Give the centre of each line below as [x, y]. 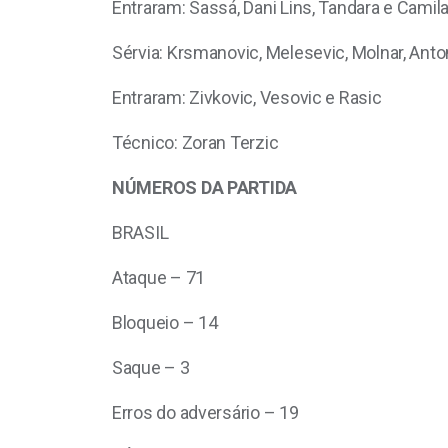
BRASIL [140, 233]
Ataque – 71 [159, 278]
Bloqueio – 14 [165, 323]
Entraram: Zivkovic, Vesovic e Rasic [247, 98]
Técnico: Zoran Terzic [195, 143]
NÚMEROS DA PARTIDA [205, 188]
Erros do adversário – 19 [205, 413]
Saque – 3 [151, 368]
